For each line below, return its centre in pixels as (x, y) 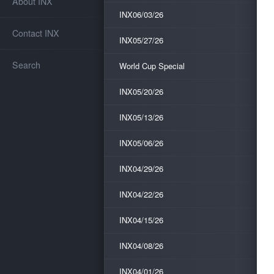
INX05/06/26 (141, 143)
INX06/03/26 (141, 14)
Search (26, 65)
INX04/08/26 (141, 246)
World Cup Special (152, 66)
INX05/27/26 (141, 40)
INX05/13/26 (141, 117)
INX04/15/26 (141, 220)
